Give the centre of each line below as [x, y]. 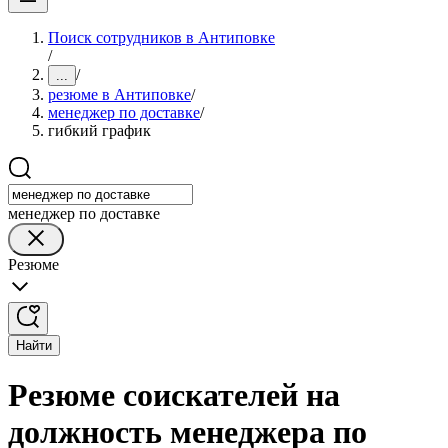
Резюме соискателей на [174, 395]
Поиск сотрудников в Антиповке [161, 37]
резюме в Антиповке [119, 94]
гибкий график [99, 130]
